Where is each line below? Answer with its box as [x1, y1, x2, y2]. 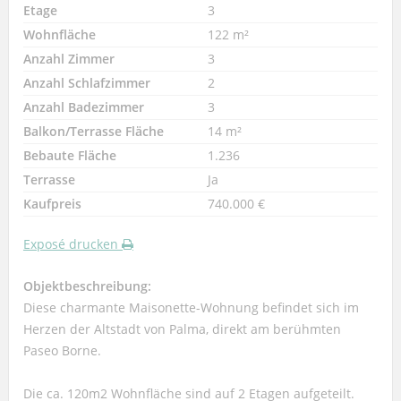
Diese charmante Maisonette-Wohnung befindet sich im [22, 298, 359, 316]
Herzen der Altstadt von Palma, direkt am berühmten [22, 320, 341, 337]
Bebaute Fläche [22, 146, 116, 164]
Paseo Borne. [22, 341, 101, 359]
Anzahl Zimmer [22, 49, 115, 67]
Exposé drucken [22, 235, 122, 252]
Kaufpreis [22, 194, 81, 212]
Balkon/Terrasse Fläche [22, 122, 164, 140]
